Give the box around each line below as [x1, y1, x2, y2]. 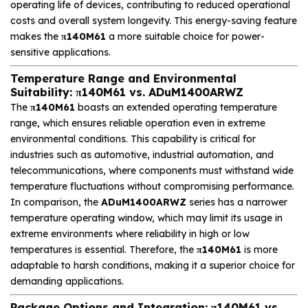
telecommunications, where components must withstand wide [10, 164, 294, 177]
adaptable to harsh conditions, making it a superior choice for [10, 258, 295, 272]
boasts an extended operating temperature [75, 100, 277, 113]
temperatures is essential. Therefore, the [10, 243, 197, 256]
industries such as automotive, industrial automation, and [10, 148, 274, 161]
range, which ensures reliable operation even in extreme [10, 116, 265, 129]
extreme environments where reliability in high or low [10, 227, 250, 240]
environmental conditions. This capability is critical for [10, 132, 256, 145]
